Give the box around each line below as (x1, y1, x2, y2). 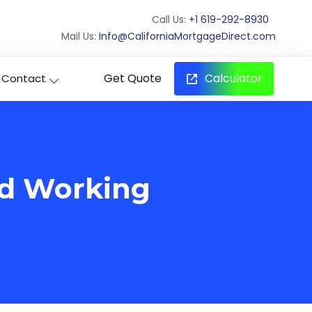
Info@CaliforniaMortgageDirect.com (98, 29, 276, 43)
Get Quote (104, 70, 162, 86)
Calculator (202, 70, 263, 86)
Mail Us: (61, 29, 96, 43)
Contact (1, 71, 46, 86)
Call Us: (151, 13, 186, 26)
